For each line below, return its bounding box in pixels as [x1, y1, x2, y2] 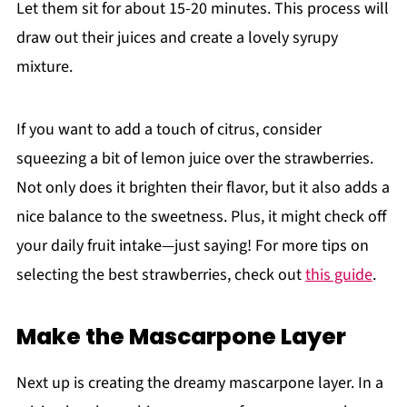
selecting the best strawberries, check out [15, 263, 305, 287]
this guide [304, 263, 372, 287]
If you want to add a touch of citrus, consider [15, 118, 322, 142]
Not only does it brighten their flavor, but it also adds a [15, 176, 390, 200]
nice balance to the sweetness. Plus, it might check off [15, 205, 386, 229]
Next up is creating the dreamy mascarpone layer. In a [15, 372, 383, 395]
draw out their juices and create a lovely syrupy [15, 26, 338, 50]
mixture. [15, 55, 73, 79]
